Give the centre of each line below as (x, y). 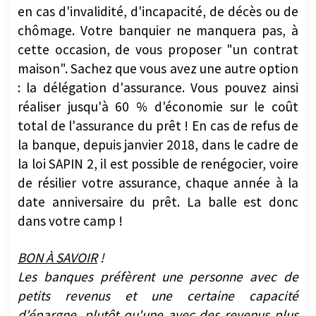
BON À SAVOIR (57, 257)
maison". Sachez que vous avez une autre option (158, 68)
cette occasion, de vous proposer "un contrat (158, 49)
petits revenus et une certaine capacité (158, 295)
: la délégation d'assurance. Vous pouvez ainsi (158, 87)
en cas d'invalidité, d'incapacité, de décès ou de (158, 11)
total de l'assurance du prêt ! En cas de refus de (158, 125)
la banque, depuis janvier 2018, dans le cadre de (158, 144)
